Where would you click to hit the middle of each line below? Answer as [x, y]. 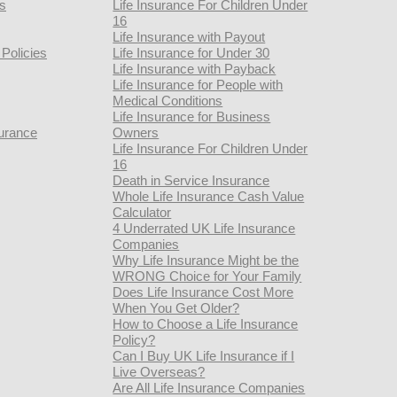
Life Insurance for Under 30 [191, 53]
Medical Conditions [168, 101]
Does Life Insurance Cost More [203, 292]
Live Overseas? [159, 372]
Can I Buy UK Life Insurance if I [204, 356]
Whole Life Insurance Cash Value [209, 196]
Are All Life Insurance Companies [209, 388]
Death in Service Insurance [191, 180]
